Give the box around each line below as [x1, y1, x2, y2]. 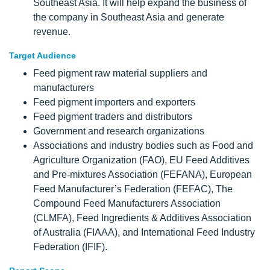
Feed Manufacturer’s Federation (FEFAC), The [33, 183, 233, 194]
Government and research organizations [33, 125, 204, 136]
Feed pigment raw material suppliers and [33, 67, 207, 78]
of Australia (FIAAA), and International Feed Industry [33, 227, 255, 237]
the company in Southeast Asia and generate [33, 11, 224, 22]
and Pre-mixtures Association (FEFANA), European [33, 169, 252, 180]
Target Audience [9, 50, 76, 60]
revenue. [33, 26, 71, 37]
